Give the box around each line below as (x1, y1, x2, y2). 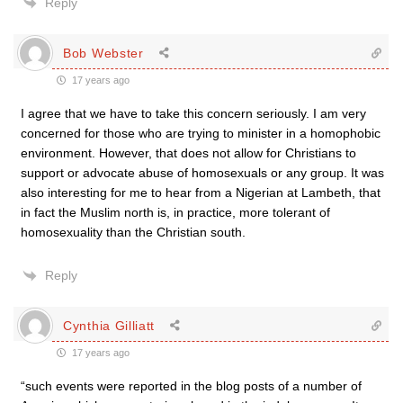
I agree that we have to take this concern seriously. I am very (21, 106, 366, 121)
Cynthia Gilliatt (63, 318, 156, 333)
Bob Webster (63, 45, 144, 60)
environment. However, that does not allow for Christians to (21, 146, 356, 160)
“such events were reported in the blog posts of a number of (21, 379, 362, 393)
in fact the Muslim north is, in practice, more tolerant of (21, 205, 330, 219)
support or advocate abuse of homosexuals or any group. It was (21, 166, 384, 180)
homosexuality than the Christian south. (21, 225, 246, 239)
